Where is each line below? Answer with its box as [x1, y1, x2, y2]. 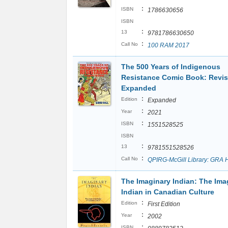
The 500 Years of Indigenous [121, 63, 220, 71]
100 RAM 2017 [148, 42, 189, 49]
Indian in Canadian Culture [121, 188, 214, 196]
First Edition [148, 201, 180, 208]
